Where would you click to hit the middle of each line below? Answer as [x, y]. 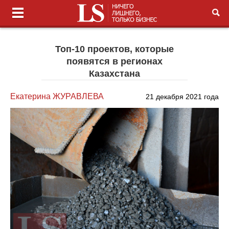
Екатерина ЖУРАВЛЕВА [57, 96]
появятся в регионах [114, 61]
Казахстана [114, 74]
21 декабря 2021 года [182, 97]
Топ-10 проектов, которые [114, 49]
